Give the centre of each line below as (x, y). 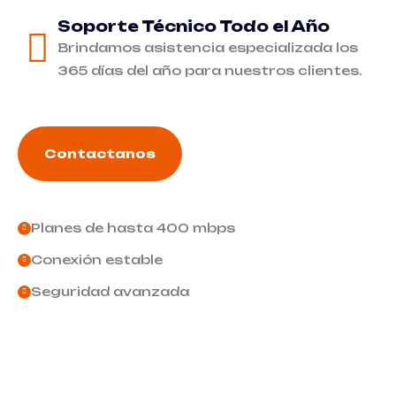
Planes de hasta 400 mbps (133, 228)
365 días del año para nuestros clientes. (210, 70)
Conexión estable (97, 259)
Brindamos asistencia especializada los (208, 47)
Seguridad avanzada (110, 291)
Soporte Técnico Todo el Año (194, 26)
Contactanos (100, 153)
